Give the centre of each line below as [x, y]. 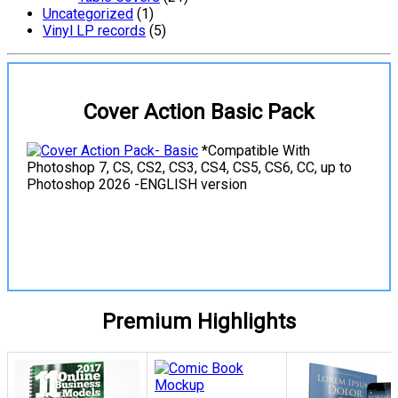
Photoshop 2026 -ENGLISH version [137, 185]
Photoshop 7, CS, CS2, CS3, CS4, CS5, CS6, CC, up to [189, 168]
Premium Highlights [199, 322]
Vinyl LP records [94, 31]
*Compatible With [254, 151]
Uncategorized [88, 14]
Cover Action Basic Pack [199, 112]
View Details [199, 247]
